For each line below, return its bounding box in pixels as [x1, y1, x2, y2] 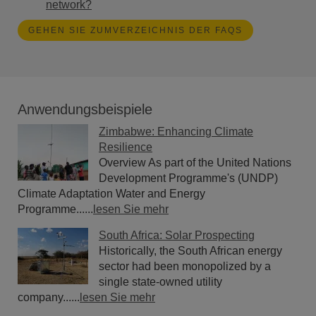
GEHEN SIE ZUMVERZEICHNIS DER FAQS [28, 25, 243, 35]
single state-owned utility [99, 276, 222, 288]
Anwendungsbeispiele [18, 102, 152, 117]
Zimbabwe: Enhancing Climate [99, 126, 253, 138]
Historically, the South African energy [99, 245, 282, 257]
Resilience [99, 141, 152, 153]
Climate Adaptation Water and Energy [18, 188, 205, 200]
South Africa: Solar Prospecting [99, 229, 255, 241]
